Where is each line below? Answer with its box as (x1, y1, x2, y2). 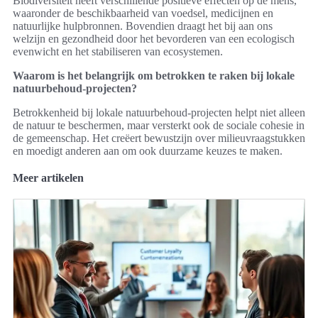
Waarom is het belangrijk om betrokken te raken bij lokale (13, 70, 295, 82)
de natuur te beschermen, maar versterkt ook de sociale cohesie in (13, 119, 305, 132)
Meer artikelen (13, 172, 84, 185)
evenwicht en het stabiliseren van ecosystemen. (13, 45, 223, 58)
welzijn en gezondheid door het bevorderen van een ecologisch (13, 33, 295, 45)
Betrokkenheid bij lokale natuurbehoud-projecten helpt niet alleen (13, 106, 305, 119)
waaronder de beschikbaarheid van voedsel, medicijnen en (13, 7, 273, 20)
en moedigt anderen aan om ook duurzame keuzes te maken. (13, 145, 283, 158)
